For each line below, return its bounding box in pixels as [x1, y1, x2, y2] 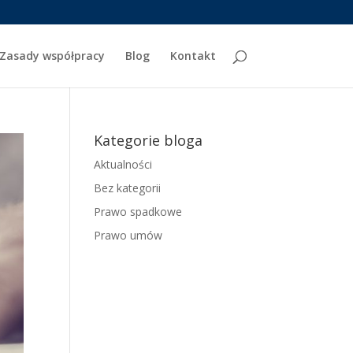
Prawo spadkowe [94, 204, 183, 219]
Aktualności [94, 157, 153, 172]
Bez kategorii [94, 180, 162, 195]
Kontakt [169, 48, 216, 63]
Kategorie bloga [94, 131, 203, 150]
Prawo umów [94, 228, 163, 243]
